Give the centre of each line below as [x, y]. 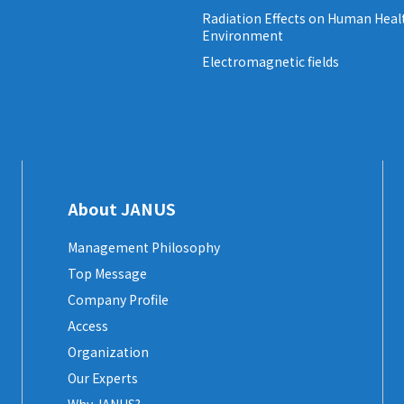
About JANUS [122, 209]
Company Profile [118, 300]
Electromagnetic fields [271, 62]
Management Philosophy [144, 248]
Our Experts [103, 378]
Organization [108, 352]
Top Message [107, 274]
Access [88, 326]
